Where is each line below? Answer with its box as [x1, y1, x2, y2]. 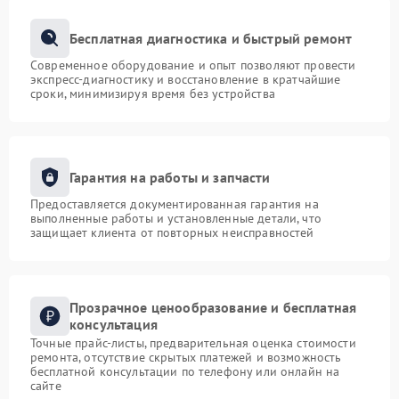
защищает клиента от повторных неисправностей [30, 224, 314, 240]
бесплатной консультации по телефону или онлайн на [30, 363, 340, 379]
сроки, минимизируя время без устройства [30, 85, 275, 102]
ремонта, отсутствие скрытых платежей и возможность [30, 349, 342, 365]
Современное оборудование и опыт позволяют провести [30, 57, 356, 73]
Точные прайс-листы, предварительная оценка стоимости [30, 335, 356, 351]
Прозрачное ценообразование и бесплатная [69, 298, 357, 316]
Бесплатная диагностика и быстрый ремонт [69, 28, 353, 47]
